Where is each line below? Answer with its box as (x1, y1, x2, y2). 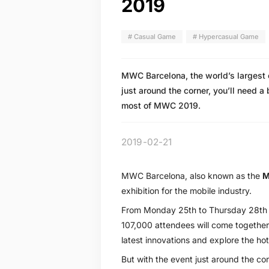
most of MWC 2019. (121, 100, 201, 111)
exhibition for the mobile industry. (121, 185, 252, 196)
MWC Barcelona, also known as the (121, 170, 262, 181)
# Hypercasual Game (192, 32, 259, 41)
